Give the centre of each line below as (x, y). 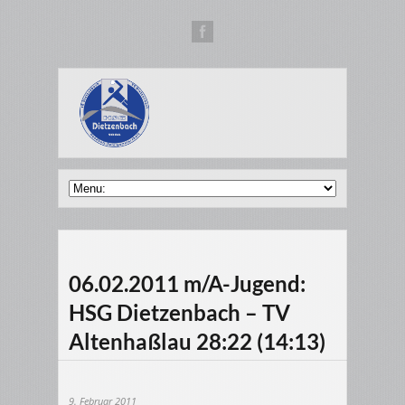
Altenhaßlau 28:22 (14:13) (197, 342)
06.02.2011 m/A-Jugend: (187, 284)
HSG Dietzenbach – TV (179, 313)
